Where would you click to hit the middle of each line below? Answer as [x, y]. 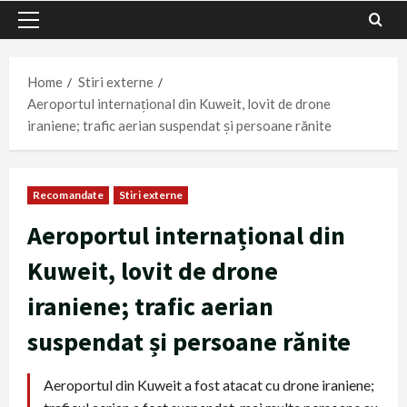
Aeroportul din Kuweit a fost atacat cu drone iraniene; [209, 385]
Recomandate [69, 195]
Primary [52, 30]
